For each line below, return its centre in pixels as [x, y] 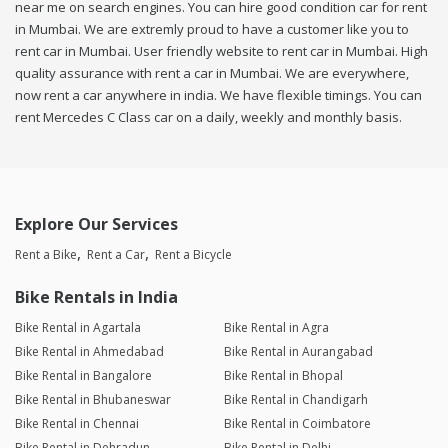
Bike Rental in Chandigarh [295, 400]
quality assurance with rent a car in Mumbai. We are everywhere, [212, 73]
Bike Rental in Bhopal [283, 376]
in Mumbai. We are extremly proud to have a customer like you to [212, 29]
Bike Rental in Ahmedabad [89, 352]
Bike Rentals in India [96, 297]
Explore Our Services [96, 224]
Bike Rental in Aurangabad [298, 352]
